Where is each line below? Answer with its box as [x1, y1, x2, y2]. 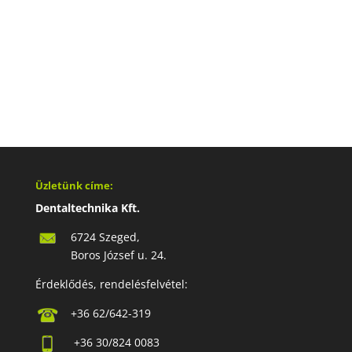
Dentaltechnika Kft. [35, 200, 140, 215]
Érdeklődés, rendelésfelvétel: [35, 277, 188, 291]
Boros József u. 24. [70, 247, 167, 262]
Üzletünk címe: [35, 178, 113, 192]
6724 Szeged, [70, 229, 140, 244]
